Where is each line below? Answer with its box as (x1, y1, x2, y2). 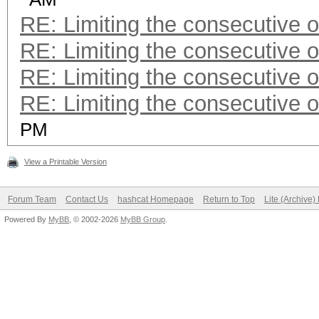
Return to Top (203, 194, 255, 204)
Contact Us (66, 194, 108, 204)
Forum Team (8, 194, 56, 204)
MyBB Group (120, 215, 165, 224)
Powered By (4, 215, 48, 224)
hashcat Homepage (117, 194, 194, 204)
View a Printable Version (24, 157, 107, 166)
